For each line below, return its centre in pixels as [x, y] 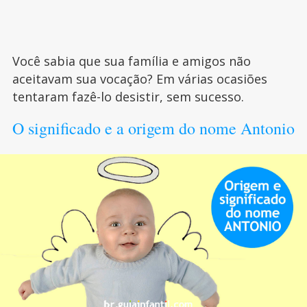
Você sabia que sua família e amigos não [131, 61]
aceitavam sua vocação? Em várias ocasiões [139, 78]
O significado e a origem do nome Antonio [153, 128]
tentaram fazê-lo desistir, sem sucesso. [128, 96]
